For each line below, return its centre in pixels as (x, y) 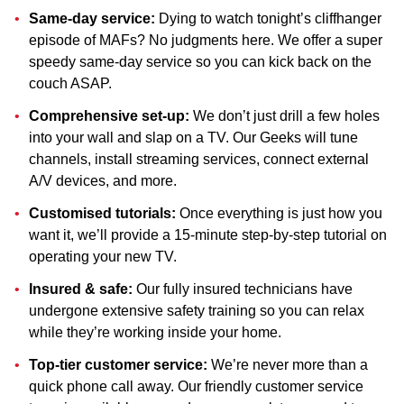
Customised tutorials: (102, 213)
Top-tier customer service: (118, 364)
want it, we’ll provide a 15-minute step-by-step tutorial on (208, 234)
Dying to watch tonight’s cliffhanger (268, 18)
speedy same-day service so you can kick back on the (200, 61)
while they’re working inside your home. (155, 332)
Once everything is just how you (279, 213)
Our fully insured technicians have (243, 289)
